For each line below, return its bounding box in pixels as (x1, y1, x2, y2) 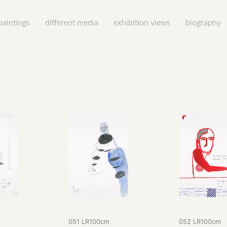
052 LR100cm (179, 217, 221, 225)
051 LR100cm (68, 217, 110, 225)
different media (45, 19, 98, 27)
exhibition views (113, 19, 170, 27)
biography (185, 19, 221, 27)
